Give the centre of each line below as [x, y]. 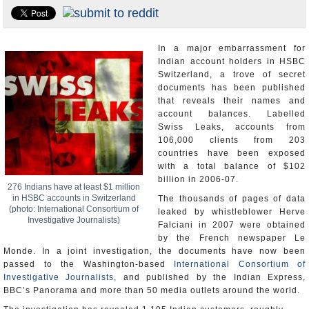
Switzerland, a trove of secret [232, 74]
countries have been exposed [232, 153]
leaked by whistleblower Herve [232, 212]
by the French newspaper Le [232, 238]
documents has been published [232, 88]
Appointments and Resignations [74, 20]
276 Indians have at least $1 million [74, 187]
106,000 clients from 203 [232, 140]
